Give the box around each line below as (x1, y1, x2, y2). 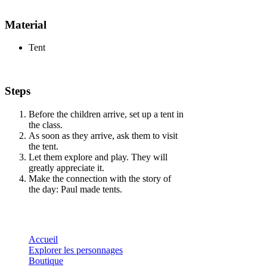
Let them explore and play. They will (29, 151, 167, 162)
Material (5, 18, 46, 31)
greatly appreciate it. (29, 162, 104, 173)
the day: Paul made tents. (29, 184, 122, 194)
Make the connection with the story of (29, 173, 171, 184)
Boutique (29, 255, 63, 266)
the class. (29, 119, 63, 130)
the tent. (29, 141, 58, 151)
